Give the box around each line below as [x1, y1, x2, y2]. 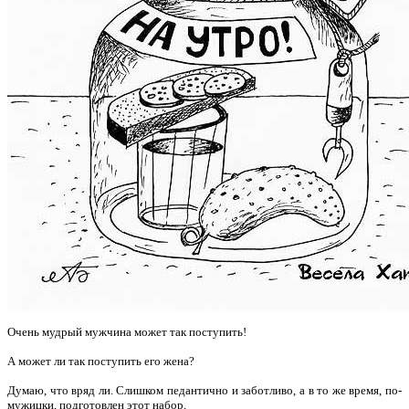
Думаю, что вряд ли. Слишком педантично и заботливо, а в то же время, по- [7, 383, 402, 397]
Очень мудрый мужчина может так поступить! [7, 324, 246, 339]
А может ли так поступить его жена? [7, 353, 194, 368]
